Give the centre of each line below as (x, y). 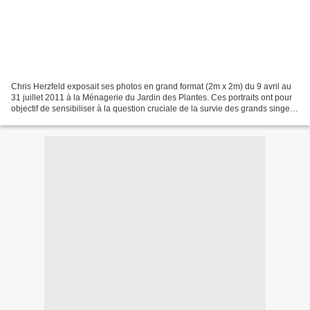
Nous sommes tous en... (56, 119)
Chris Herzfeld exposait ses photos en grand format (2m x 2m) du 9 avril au (151, 86)
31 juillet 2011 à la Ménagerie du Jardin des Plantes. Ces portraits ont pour (152, 97)
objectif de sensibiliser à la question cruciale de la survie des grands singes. (154, 108)
